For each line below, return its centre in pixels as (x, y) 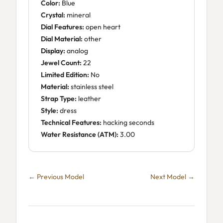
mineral (78, 15)
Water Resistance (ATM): (80, 134)
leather (89, 99)
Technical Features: (71, 122)
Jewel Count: (61, 63)
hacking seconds (128, 122)
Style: (50, 111)
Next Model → (172, 177)
